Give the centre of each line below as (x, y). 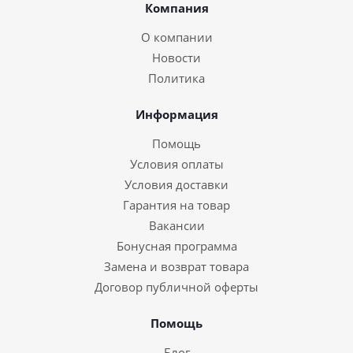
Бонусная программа (176, 246)
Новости (176, 58)
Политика (176, 78)
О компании (176, 37)
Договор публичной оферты (176, 287)
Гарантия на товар (176, 205)
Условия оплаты (176, 164)
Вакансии (176, 225)
